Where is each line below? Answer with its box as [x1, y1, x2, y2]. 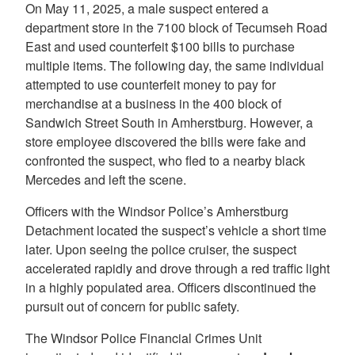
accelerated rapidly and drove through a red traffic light [25, 258, 330, 277]
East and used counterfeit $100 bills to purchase [25, 36, 295, 55]
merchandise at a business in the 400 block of [25, 94, 281, 113]
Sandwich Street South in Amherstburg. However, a [25, 113, 313, 132]
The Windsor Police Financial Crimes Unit [25, 328, 261, 347]
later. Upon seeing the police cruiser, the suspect [25, 239, 296, 258]
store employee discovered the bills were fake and [25, 132, 306, 151]
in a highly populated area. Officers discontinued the [25, 277, 316, 296]
